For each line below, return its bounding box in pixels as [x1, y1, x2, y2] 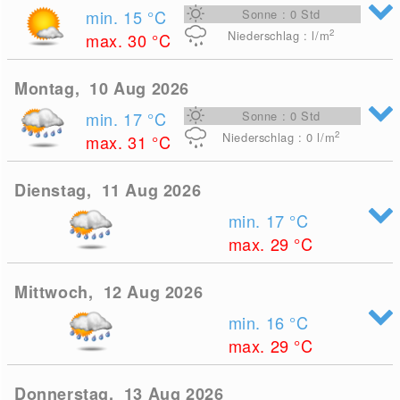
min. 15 [86, 5, 148, 29]
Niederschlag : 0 [222, 129, 318, 146]
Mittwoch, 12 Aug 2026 [14, 280, 204, 304]
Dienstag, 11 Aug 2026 [14, 179, 202, 202]
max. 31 [86, 130, 153, 154]
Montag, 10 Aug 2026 [14, 77, 190, 100]
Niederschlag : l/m [228, 27, 330, 44]
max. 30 [86, 29, 153, 52]
